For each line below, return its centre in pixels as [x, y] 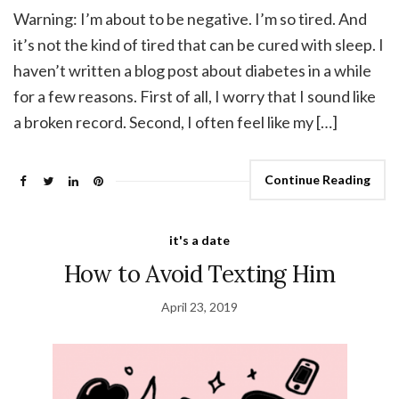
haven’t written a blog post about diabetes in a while [192, 71]
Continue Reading [318, 180]
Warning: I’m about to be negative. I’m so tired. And [190, 19]
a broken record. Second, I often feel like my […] [175, 122]
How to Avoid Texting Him [199, 274]
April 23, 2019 [199, 307]
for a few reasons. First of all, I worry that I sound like [195, 97]
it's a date [199, 240]
